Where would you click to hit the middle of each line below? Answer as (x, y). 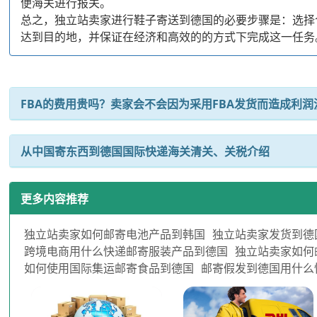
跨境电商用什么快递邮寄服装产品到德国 (126, 251)
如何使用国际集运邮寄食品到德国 (109, 268)
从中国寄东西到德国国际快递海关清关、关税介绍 (145, 151)
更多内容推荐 (55, 198)
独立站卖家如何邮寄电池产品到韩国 (115, 234)
